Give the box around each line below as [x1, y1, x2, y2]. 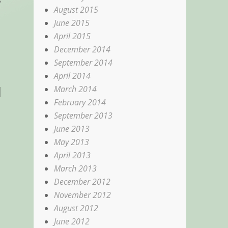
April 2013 [54, 149, 91, 161]
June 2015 [54, 17, 90, 28]
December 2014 [54, 43, 111, 55]
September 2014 [54, 56, 113, 68]
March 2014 [54, 83, 97, 95]
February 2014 [54, 96, 106, 108]
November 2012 [54, 189, 111, 201]
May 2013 [54, 136, 90, 148]
